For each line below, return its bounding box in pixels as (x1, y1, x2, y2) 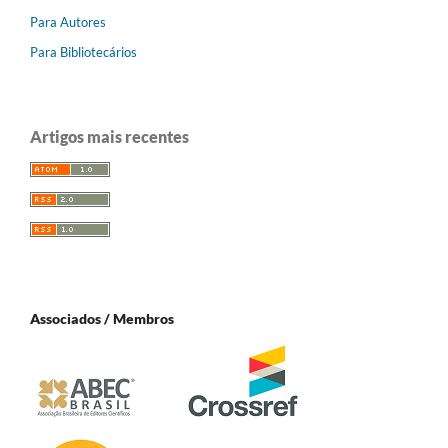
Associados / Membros (30, 309, 174, 327)
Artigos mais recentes (30, 126, 189, 146)
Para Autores (30, 13, 106, 30)
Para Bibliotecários (30, 43, 137, 60)
